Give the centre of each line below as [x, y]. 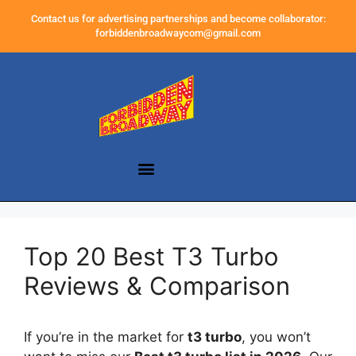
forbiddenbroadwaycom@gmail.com [178, 33]
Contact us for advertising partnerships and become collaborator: [178, 19]
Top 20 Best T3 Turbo [151, 257]
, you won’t [276, 337]
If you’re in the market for [106, 337]
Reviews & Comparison [157, 286]
